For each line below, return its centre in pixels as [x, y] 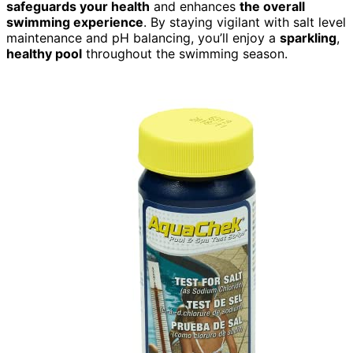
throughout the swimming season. [185, 53]
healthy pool [44, 53]
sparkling [308, 37]
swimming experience [75, 22]
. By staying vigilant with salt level [245, 22]
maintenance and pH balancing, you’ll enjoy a [143, 37]
